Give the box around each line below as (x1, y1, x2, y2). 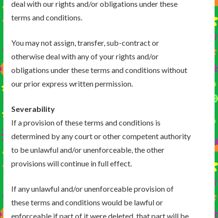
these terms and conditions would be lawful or (11, 198, 163, 207)
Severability (11, 104, 55, 114)
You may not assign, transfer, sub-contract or (11, 38, 159, 48)
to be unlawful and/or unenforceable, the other (11, 145, 164, 155)
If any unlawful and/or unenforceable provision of (11, 184, 174, 194)
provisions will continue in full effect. (11, 159, 132, 168)
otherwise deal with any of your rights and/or (11, 52, 159, 61)
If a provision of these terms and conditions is (11, 118, 161, 127)
